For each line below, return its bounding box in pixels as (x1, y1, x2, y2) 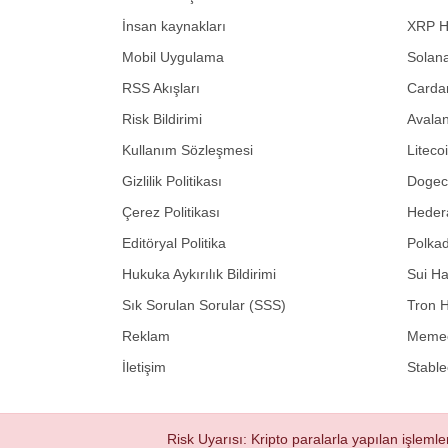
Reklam (122, 327, 170, 344)
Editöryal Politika (122, 234, 226, 251)
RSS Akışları (122, 79, 200, 96)
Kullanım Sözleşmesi (122, 141, 253, 158)
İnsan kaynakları (122, 17, 226, 34)
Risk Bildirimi (122, 110, 202, 127)
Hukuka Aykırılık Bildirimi (122, 265, 276, 282)
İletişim (122, 358, 166, 375)
